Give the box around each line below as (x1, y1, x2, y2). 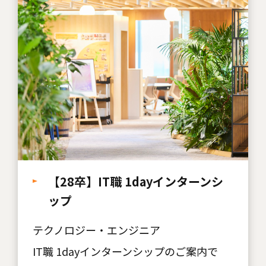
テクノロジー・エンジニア (33, 221, 160, 237)
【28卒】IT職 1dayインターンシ (48, 172, 223, 190)
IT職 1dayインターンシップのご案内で (33, 243, 218, 259)
